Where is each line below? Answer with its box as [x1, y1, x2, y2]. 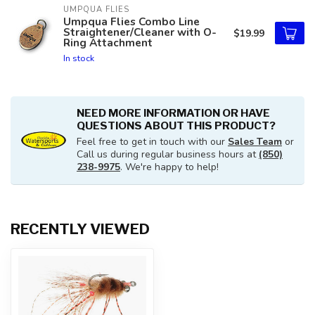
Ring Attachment [63, 35, 153, 50]
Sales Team [228, 135, 282, 148]
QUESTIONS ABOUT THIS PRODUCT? [77, 119, 276, 132]
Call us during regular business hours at [77, 148, 259, 161]
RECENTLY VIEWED [11, 220, 150, 238]
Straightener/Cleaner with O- [63, 25, 217, 39]
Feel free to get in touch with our [77, 135, 228, 148]
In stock [63, 52, 94, 64]
